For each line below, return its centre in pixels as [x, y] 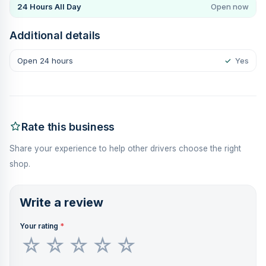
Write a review [61, 202]
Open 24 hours [45, 60]
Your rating [40, 226]
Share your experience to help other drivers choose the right [125, 148]
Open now [230, 6]
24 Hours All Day [49, 6]
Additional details [55, 35]
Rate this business [68, 126]
